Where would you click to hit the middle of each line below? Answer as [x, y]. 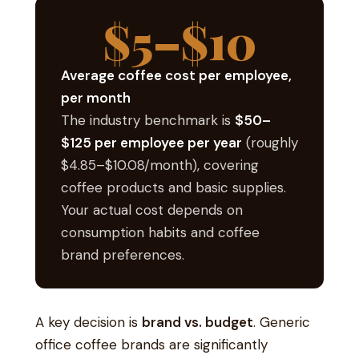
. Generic [282, 322]
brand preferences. [123, 254]
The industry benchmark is [148, 120]
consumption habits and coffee [160, 232]
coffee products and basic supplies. [173, 187]
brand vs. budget [198, 322]
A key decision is [89, 322]
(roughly [270, 142]
